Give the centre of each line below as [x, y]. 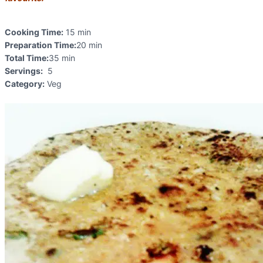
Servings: [24, 71]
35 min [62, 58]
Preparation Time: [41, 45]
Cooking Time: [34, 32]
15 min [78, 32]
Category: [25, 84]
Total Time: [27, 58]
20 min [89, 45]
